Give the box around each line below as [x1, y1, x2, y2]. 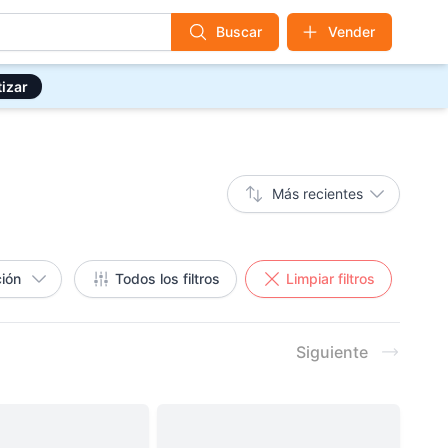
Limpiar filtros [286, 270, 375, 287]
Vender [328, 23, 375, 40]
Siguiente [296, 342, 368, 362]
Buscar [216, 23, 262, 40]
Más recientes [272, 185, 363, 202]
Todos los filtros [115, 270, 220, 287]
